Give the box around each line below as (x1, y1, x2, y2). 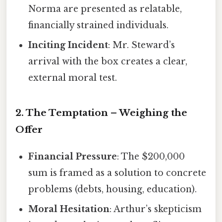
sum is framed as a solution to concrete (28, 167, 207, 178)
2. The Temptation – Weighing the (15, 107, 187, 118)
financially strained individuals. (28, 19, 169, 31)
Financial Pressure (28, 151, 117, 162)
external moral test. (28, 72, 117, 83)
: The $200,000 (117, 151, 185, 162)
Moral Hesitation (28, 203, 110, 215)
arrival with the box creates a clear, (28, 55, 188, 67)
